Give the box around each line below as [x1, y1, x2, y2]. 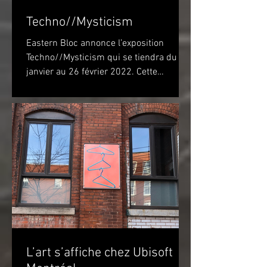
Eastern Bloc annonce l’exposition [26, 38, 164, 50]
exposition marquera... [26, 80, 118, 93]
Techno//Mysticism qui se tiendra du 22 [26, 52, 190, 64]
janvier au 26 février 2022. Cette [26, 66, 157, 79]
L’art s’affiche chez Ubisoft [26, 245, 173, 262]
